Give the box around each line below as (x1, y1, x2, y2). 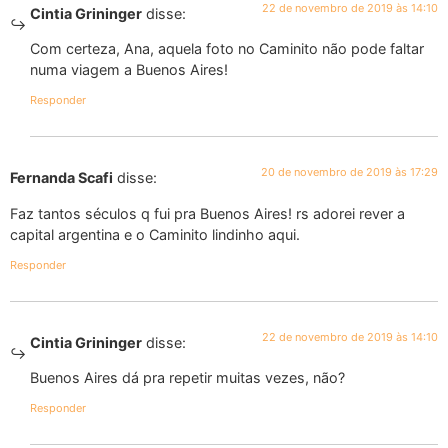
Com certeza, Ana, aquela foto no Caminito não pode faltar (30, 40, 424, 58)
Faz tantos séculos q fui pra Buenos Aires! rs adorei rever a (10, 204, 405, 222)
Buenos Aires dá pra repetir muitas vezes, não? (30, 369, 345, 387)
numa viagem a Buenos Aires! (30, 61, 228, 79)
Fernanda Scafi (10, 169, 113, 187)
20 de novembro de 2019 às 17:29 (261, 165, 438, 180)
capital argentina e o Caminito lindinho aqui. (10, 225, 300, 243)
